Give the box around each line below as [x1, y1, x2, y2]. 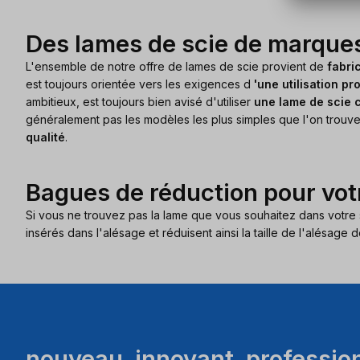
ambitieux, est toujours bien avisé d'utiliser [26, 95, 254, 109]
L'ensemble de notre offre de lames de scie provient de [26, 59, 324, 74]
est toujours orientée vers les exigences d [26, 77, 254, 92]
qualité [26, 130, 65, 145]
